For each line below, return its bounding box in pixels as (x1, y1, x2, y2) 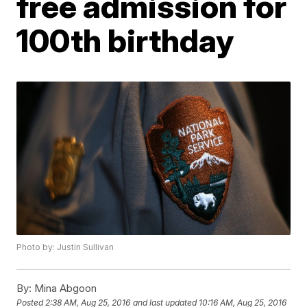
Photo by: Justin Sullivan (16, 242, 114, 253)
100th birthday (16, 21, 234, 60)
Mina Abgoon (32, 282, 97, 295)
